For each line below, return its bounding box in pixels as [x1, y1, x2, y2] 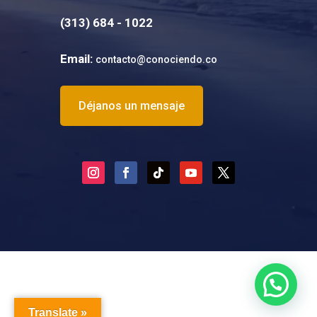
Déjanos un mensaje [78, 98, 185, 113]
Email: [59, 52, 93, 66]
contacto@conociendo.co [95, 54, 217, 65]
